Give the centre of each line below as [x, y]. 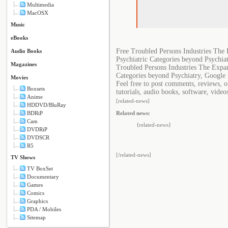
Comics [36, 193]
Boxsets [36, 89]
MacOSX [38, 13]
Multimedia [40, 5]
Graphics [37, 201]
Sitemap [36, 217]
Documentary [43, 177]
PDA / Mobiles [44, 209]
